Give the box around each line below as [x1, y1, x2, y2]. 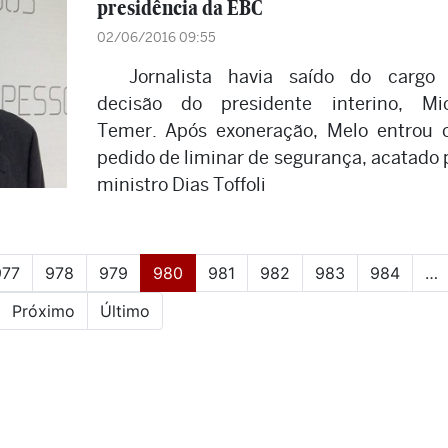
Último [100, 301, 150, 321]
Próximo [12, 301, 75, 321]
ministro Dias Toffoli [96, 174, 266, 195]
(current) [181, 262, 248, 282]
